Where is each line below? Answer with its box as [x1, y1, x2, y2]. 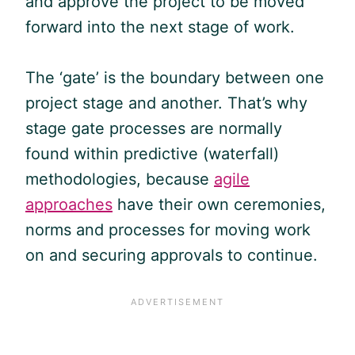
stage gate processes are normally [25, 118, 282, 138]
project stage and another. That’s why [25, 93, 307, 113]
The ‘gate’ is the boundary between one [25, 67, 324, 87]
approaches [25, 194, 113, 214]
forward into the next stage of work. [25, 17, 295, 36]
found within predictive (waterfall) [25, 143, 279, 163]
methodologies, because [25, 169, 214, 189]
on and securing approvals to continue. [25, 245, 318, 265]
